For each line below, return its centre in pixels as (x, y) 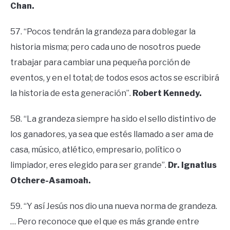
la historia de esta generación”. (71, 93)
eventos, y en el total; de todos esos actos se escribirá (115, 78)
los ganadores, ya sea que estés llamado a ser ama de (112, 134)
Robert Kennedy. (167, 93)
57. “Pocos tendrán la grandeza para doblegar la (103, 31)
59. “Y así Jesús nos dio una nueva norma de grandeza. (114, 206)
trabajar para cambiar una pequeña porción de (100, 62)
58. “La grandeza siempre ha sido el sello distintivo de (113, 119)
